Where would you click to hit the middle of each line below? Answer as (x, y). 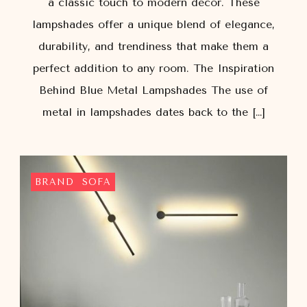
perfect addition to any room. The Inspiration (153, 68)
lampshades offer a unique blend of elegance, (153, 24)
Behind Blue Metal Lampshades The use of (153, 90)
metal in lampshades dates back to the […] (153, 112)
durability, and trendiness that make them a (153, 46)
